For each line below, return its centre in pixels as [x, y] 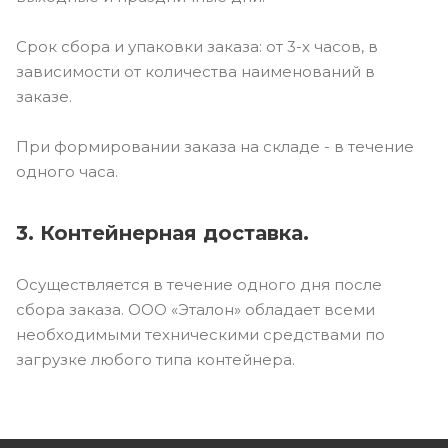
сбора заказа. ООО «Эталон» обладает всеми [195, 309]
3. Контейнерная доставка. [162, 232]
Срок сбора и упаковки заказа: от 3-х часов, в [197, 46]
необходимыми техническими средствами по [200, 334]
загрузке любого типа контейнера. [155, 359]
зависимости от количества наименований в [195, 71]
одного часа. [67, 171]
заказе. [44, 96]
